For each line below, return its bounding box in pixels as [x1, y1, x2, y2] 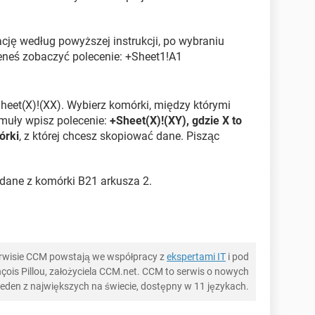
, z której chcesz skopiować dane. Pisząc [19, 129, 219, 143]
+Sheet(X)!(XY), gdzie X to [110, 114, 242, 128]
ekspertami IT [167, 251, 226, 263]
